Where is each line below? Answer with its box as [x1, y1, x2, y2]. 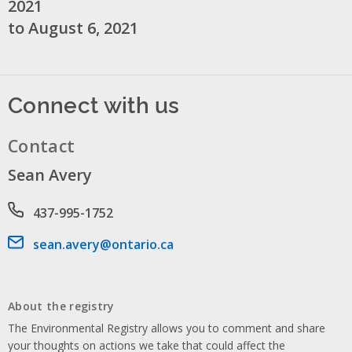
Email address [8, 235, 90, 253]
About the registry [8, 298, 115, 313]
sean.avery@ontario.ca [33, 235, 174, 253]
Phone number [8, 202, 98, 220]
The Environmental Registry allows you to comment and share [8, 320, 325, 335]
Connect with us [8, 87, 180, 119]
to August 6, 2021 [8, 16, 138, 38]
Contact [8, 134, 75, 157]
